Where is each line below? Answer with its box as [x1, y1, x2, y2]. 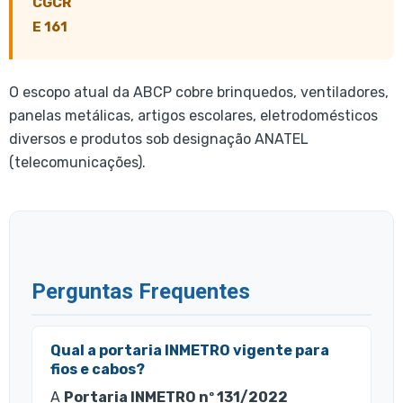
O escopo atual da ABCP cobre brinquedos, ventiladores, [9, 84, 389, 102]
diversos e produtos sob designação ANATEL [9, 130, 309, 148]
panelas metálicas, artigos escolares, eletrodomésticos [9, 107, 378, 125]
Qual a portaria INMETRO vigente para [50, 341, 329, 359]
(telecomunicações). [9, 154, 146, 172]
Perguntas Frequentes [31, 278, 250, 304]
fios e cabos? [50, 360, 145, 378]
